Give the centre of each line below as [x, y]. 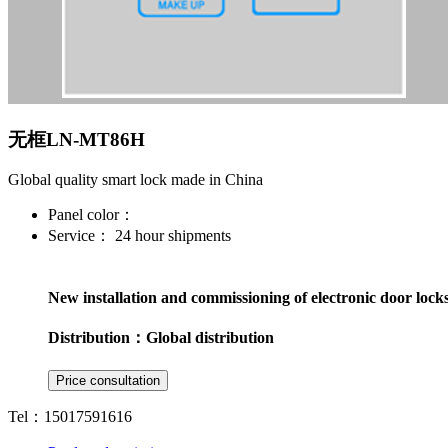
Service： [79, 236]
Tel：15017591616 [70, 417]
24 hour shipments [171, 236]
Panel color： [91, 215]
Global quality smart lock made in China [135, 180]
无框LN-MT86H [76, 139]
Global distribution [210, 337]
